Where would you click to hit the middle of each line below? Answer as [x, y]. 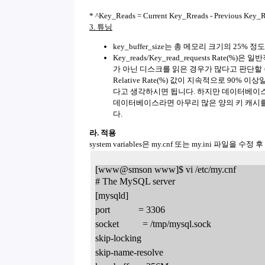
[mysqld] [112, 195]
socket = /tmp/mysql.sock [153, 224]
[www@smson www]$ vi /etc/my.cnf [168, 169]
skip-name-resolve [129, 252]
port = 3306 [130, 209]
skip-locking [118, 238]
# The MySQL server [135, 181]
